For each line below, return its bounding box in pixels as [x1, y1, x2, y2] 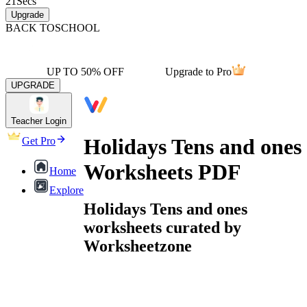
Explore [49, 184, 84, 196]
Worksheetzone [84, 236, 192, 255]
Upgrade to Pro [165, 66, 232, 77]
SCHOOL [55, 22, 100, 34]
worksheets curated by [84, 218, 241, 236]
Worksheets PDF [84, 160, 241, 185]
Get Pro [22, 135, 56, 147]
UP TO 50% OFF [47, 66, 124, 77]
